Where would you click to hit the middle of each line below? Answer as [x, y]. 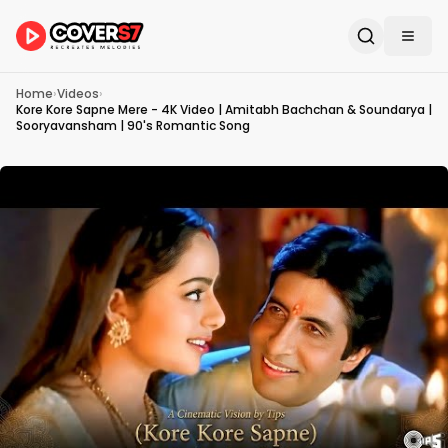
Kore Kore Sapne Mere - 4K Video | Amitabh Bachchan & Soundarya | [224, 109]
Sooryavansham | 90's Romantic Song [133, 125]
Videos [78, 93]
